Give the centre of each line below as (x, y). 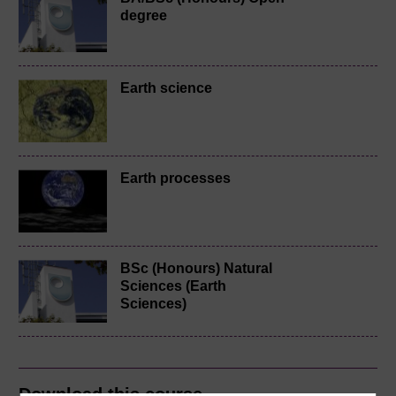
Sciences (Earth (173, 286)
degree (144, 16)
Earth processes (175, 179)
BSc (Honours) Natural (196, 269)
